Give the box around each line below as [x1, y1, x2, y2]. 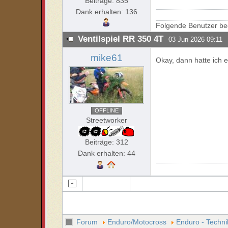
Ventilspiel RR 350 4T [78, 34, 164, 44]
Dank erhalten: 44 [77, 149, 135, 157]
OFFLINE [94, 107, 119, 113]
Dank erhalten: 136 [75, 8, 137, 16]
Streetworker [85, 116, 127, 124]
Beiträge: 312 [84, 138, 128, 146]
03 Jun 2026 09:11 [168, 36, 223, 43]
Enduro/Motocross [107, 217, 167, 226]
